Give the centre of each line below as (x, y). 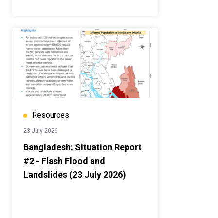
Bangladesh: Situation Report (82, 147)
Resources (51, 115)
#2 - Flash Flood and (64, 161)
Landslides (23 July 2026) (75, 175)
